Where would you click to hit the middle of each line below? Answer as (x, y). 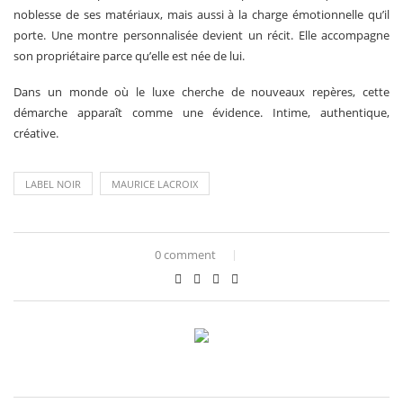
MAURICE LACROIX (155, 184)
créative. (36, 133)
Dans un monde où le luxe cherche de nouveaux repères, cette (201, 92)
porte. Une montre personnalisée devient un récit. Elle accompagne (201, 35)
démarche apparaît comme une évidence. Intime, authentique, (201, 112)
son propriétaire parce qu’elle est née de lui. (129, 56)
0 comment (185, 255)
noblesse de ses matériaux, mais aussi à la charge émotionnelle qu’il (201, 14)
